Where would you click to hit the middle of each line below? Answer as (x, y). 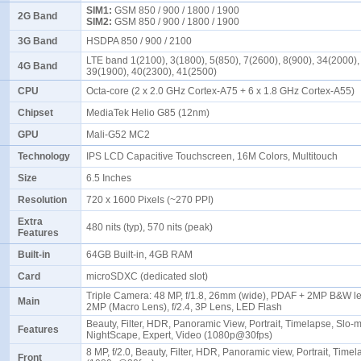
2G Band (37, 16)
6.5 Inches (111, 178)
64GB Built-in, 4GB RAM (142, 255)
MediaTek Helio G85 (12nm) (150, 113)
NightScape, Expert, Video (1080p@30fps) (182, 335)
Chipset (35, 113)
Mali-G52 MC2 (120, 135)
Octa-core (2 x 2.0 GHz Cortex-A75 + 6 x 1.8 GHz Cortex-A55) (223, 91)
